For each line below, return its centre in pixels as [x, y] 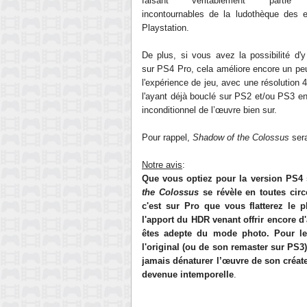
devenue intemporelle [188, 274]
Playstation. [165, 28]
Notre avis [162, 165]
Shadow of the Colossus [241, 137]
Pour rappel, [167, 137]
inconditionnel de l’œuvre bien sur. [209, 110]
